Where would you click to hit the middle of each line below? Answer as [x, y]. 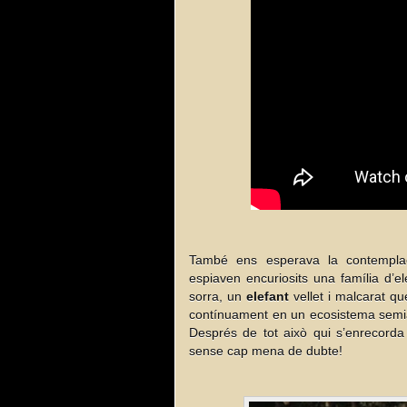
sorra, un [218, 296]
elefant [270, 296]
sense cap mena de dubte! [266, 351]
